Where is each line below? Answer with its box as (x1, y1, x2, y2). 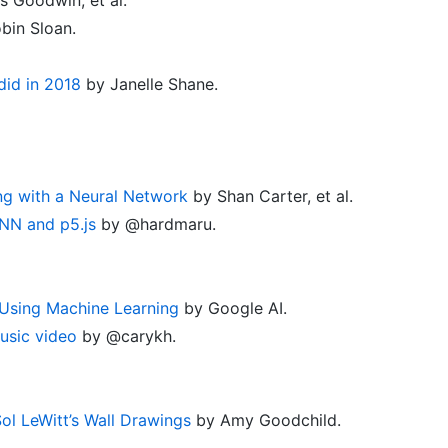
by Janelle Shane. (81, 73, 218, 94)
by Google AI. (179, 297, 287, 318)
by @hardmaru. (96, 213, 216, 234)
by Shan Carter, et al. (188, 185, 353, 206)
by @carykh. (77, 325, 176, 346)
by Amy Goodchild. (191, 409, 341, 430)
